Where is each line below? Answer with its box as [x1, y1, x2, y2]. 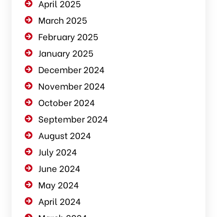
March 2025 [38, 13, 87, 27]
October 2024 [38, 95, 95, 109]
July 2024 [38, 145, 77, 158]
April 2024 [38, 194, 81, 208]
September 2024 [38, 112, 108, 125]
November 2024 [38, 79, 105, 93]
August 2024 [38, 128, 91, 142]
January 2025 [38, 46, 93, 60]
